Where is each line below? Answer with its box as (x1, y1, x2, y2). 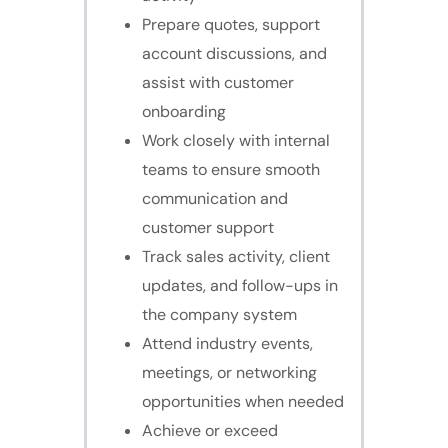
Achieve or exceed (142, 420, 278, 442)
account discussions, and (142, 43, 327, 65)
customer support (142, 217, 274, 239)
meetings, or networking (142, 362, 317, 384)
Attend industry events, (142, 333, 313, 355)
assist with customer (142, 72, 294, 94)
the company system (142, 304, 297, 326)
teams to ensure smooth (142, 159, 320, 181)
